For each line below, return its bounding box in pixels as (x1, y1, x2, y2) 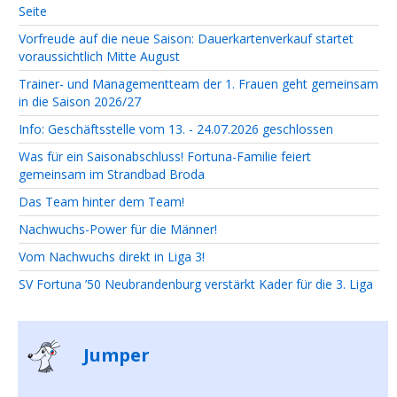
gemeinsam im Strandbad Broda (19, 166, 205, 183)
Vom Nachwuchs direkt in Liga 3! (19, 248, 205, 266)
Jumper (79, 343, 150, 367)
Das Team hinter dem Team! (19, 193, 184, 211)
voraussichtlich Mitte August (19, 48, 180, 66)
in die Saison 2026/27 (19, 93, 141, 111)
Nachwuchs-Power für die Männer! (19, 221, 217, 238)
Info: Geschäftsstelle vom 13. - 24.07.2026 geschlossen (19, 121, 333, 138)
